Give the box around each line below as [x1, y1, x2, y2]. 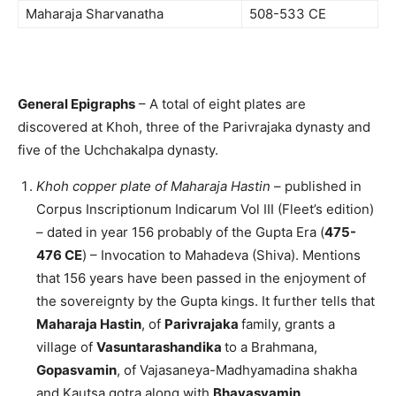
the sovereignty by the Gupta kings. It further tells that [36, 293, 375, 310]
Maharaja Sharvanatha [26, 5, 164, 23]
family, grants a [241, 316, 335, 333]
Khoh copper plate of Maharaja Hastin [36, 178, 274, 195]
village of [36, 339, 96, 356]
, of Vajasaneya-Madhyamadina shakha [117, 362, 357, 379]
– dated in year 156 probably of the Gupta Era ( [36, 224, 324, 241]
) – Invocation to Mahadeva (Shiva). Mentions [82, 247, 361, 264]
